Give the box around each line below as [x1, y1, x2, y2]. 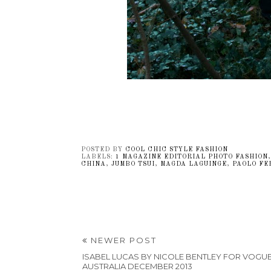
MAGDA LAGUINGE [160, 160, 227, 167]
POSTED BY [80, 146, 125, 152]
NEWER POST [87, 235, 157, 245]
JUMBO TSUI [111, 160, 155, 167]
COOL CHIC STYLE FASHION [125, 146, 228, 152]
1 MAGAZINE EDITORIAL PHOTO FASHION [115, 153, 268, 160]
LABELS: [80, 153, 116, 160]
